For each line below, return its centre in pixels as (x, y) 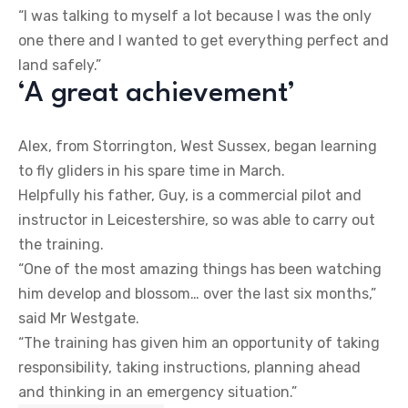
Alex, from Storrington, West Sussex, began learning (198, 146)
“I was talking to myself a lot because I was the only (195, 15)
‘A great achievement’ (157, 93)
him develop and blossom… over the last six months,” (197, 293)
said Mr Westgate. (79, 318)
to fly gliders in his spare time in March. (152, 170)
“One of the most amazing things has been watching (200, 269)
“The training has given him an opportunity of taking (199, 342)
